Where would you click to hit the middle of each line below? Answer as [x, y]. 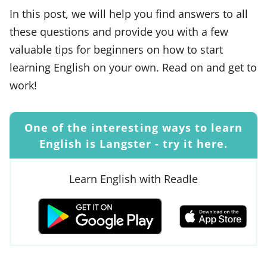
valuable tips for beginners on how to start [116, 49]
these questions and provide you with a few [119, 31]
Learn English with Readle [133, 178]
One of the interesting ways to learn [133, 128]
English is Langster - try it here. [133, 144]
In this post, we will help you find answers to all [129, 13]
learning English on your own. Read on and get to [133, 67]
